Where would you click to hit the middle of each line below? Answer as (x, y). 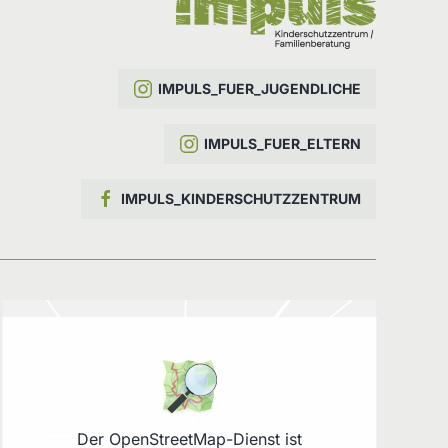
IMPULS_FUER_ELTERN (282, 143)
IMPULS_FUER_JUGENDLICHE (259, 88)
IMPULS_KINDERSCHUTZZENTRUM (240, 198)
